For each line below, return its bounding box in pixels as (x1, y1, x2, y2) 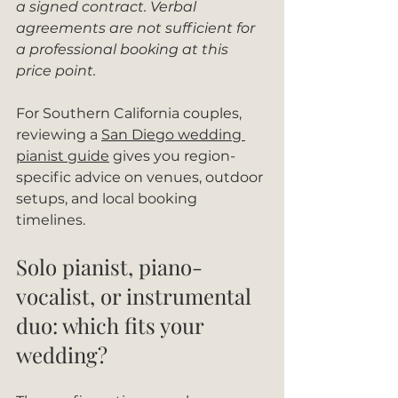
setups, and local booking (16, 190, 201, 207)
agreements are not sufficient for (16, 20, 259, 36)
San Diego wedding (101, 126, 245, 143)
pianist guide (16, 147, 109, 164)
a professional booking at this (16, 41, 232, 58)
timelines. (16, 211, 85, 228)
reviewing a (16, 126, 101, 143)
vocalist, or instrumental (16, 282, 257, 310)
